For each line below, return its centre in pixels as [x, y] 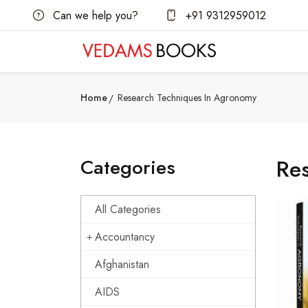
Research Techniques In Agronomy [187, 98]
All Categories [128, 209]
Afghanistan [122, 264]
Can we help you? [94, 15]
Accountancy [125, 237]
